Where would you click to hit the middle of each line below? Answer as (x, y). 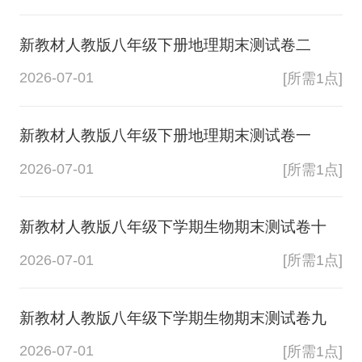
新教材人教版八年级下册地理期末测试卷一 (165, 136)
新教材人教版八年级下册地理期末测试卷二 (165, 44)
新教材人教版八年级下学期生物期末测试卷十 (173, 226)
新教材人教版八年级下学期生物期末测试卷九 (173, 318)
